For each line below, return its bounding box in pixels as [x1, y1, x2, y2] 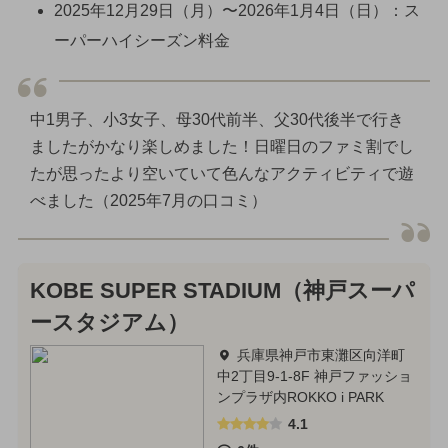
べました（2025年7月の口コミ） [29, 191, 267, 209]
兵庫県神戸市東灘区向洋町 [236, 347, 405, 364]
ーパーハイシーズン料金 [53, 31, 230, 49]
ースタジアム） [29, 311, 189, 336]
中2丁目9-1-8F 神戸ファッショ [216, 368, 412, 385]
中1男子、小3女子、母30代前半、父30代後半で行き [29, 110, 404, 128]
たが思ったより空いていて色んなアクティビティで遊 [29, 164, 414, 182]
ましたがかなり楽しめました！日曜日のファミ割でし [29, 137, 414, 155]
